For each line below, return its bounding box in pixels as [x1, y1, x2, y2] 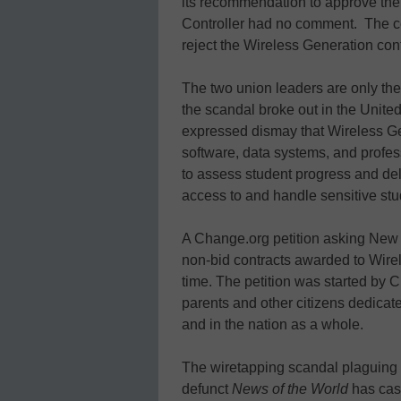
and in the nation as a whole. [182, 316, 363, 332]
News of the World [232, 380, 348, 397]
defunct [182, 380, 232, 397]
